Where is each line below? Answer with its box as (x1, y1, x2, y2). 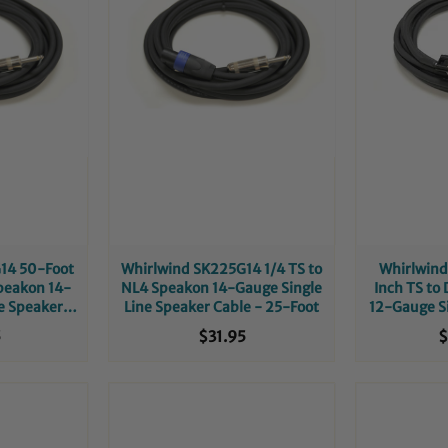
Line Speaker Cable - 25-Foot (124, 297, 320, 316)
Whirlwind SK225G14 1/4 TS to (121, 259, 323, 278)
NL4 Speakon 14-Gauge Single (121, 278, 323, 297)
